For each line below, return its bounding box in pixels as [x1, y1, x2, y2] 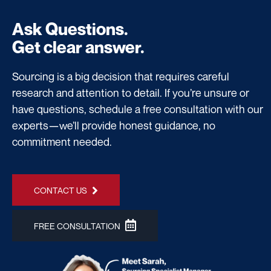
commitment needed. [12, 134, 112, 148]
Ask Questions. [12, 18, 128, 39]
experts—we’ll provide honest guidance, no [12, 118, 215, 132]
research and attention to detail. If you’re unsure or [12, 85, 249, 99]
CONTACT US [34, 184, 87, 195]
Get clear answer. [12, 36, 145, 57]
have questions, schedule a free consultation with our [12, 102, 263, 116]
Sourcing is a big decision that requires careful [12, 69, 229, 83]
